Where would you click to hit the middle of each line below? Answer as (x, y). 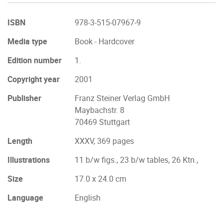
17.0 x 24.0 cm (101, 179)
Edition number (35, 60)
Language (25, 198)
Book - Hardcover (105, 41)
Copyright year (34, 79)
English (88, 198)
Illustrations (29, 160)
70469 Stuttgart (102, 122)
